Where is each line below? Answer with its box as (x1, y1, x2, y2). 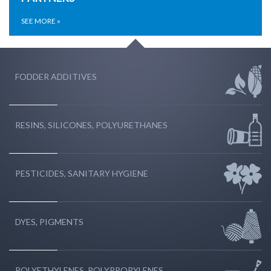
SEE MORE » (21, 16, 60, 25)
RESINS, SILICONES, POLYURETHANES (15, 120, 168, 130)
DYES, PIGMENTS (15, 217, 83, 227)
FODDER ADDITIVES (15, 71, 97, 82)
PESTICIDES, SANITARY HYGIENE (15, 168, 148, 178)
